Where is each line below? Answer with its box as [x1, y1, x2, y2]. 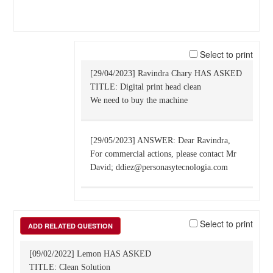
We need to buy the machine [90, 96, 188, 105]
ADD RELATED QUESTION [27, 221, 113, 230]
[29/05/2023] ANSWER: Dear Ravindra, [90, 136, 230, 145]
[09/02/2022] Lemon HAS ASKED [29, 249, 151, 258]
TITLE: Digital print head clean [90, 82, 201, 91]
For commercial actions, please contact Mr [90, 149, 236, 158]
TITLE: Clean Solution [29, 263, 110, 272]
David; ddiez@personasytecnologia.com [90, 163, 228, 172]
